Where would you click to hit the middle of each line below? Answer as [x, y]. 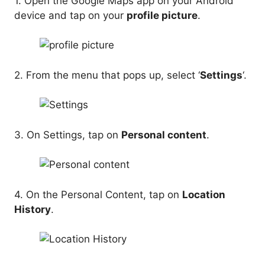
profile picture [162, 15]
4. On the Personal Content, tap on [98, 194]
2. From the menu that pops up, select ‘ [107, 75]
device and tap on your [70, 15]
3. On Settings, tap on [68, 135]
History [33, 209]
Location [204, 194]
